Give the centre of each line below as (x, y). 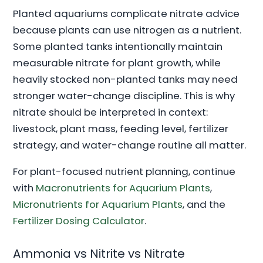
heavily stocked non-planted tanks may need (126, 80)
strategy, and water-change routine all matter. (130, 145)
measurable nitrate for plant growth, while (117, 63)
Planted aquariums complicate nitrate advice (127, 14)
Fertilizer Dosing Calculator (79, 220)
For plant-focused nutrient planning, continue (124, 171)
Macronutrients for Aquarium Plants (123, 188)
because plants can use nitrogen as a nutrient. (127, 30)
